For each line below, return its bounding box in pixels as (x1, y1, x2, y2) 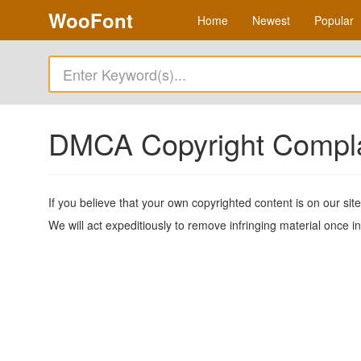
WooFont (48, 6, 133, 34)
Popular (314, 12, 354, 28)
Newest (252, 12, 290, 28)
